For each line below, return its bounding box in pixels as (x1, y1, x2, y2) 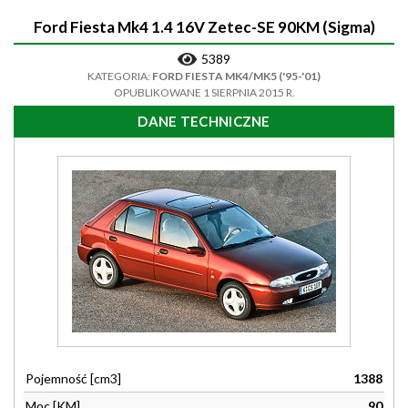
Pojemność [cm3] (25, 371, 121, 386)
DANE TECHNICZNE (138, 113, 270, 129)
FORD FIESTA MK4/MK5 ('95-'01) (152, 69, 321, 83)
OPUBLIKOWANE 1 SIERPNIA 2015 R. (113, 86, 295, 99)
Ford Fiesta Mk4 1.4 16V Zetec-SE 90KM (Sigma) (33, 17, 375, 36)
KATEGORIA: (87, 69, 152, 83)
